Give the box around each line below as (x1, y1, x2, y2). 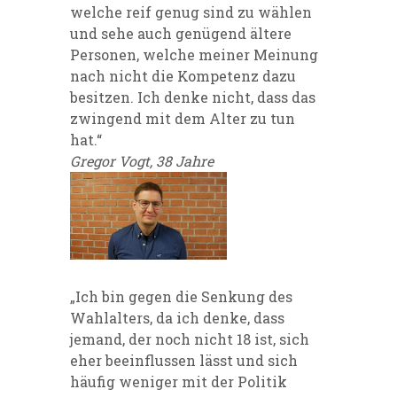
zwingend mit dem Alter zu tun (70, 108, 295, 128)
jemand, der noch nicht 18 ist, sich (70, 330, 309, 349)
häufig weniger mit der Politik (70, 372, 287, 392)
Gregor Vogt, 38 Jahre (70, 151, 214, 170)
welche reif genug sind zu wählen (70, 2, 312, 21)
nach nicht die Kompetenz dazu (70, 66, 296, 85)
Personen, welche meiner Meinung (70, 44, 318, 64)
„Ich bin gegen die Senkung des (70, 287, 292, 307)
